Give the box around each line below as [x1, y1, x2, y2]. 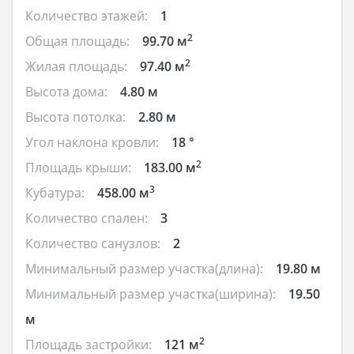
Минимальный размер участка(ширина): [25, 285, 276, 303]
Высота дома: [25, 83, 107, 101]
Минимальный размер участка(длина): [25, 260, 263, 278]
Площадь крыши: [25, 159, 131, 177]
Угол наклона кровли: [25, 134, 159, 152]
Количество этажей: [25, 7, 148, 25]
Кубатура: [25, 184, 85, 202]
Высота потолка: [25, 108, 126, 126]
